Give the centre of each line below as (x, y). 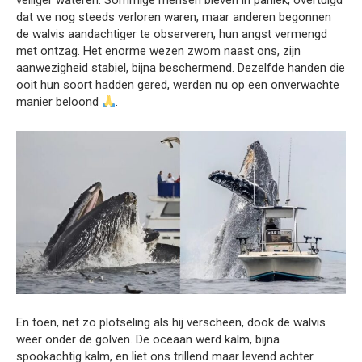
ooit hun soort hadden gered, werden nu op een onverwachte (178, 85)
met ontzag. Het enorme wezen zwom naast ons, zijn (158, 51)
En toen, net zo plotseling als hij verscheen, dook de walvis (171, 322)
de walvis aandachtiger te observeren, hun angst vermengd (172, 34)
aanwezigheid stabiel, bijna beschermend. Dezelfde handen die (181, 68)
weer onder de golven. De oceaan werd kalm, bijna (148, 339)
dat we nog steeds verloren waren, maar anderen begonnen (174, 17)
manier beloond (59, 102)
